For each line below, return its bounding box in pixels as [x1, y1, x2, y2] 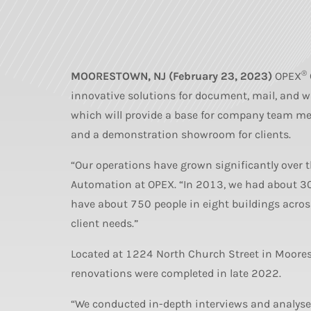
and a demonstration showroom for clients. [71, 128, 291, 141]
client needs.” [71, 217, 138, 230]
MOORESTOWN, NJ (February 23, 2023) [71, 69, 272, 83]
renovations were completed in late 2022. [71, 267, 281, 280]
